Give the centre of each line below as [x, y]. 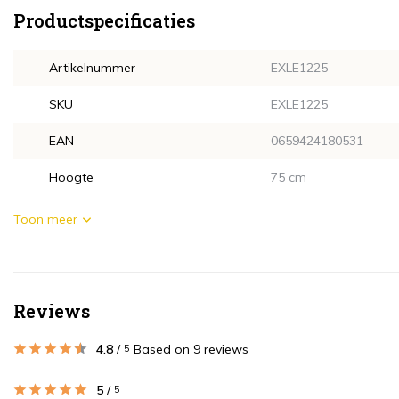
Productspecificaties [104, 20]
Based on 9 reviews [191, 350]
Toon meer [45, 219]
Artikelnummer [92, 68]
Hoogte [71, 177]
